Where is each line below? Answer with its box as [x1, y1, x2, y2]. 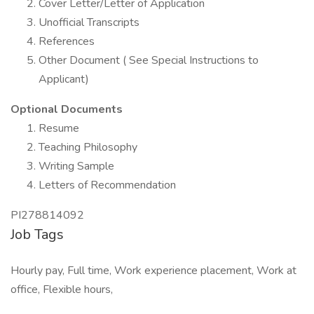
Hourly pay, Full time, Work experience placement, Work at [11, 263, 296, 278]
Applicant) [39, 71, 89, 87]
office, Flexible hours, [11, 282, 113, 297]
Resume [39, 121, 79, 136]
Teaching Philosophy [39, 139, 137, 155]
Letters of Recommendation [39, 177, 176, 193]
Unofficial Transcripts [39, 15, 139, 30]
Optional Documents [11, 102, 123, 117]
